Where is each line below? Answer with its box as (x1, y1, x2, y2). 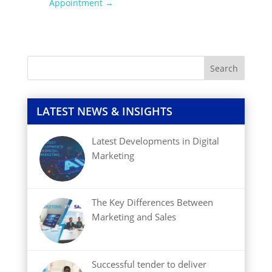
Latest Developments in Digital (92, 134, 220, 147)
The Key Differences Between (92, 196, 214, 209)
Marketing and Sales (92, 211, 177, 223)
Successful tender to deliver (92, 258, 207, 271)
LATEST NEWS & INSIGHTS (36, 103, 172, 118)
